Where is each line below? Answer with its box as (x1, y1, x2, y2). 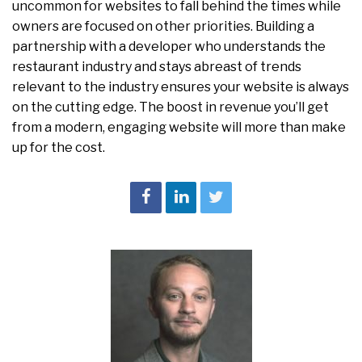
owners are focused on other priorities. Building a (12, 19, 314, 35)
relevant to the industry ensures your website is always (12, 79, 349, 95)
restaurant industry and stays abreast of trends (12, 59, 301, 75)
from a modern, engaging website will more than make (12, 120, 346, 136)
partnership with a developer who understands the (12, 39, 326, 55)
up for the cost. (12, 140, 105, 156)
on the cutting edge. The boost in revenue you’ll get (12, 99, 329, 116)
